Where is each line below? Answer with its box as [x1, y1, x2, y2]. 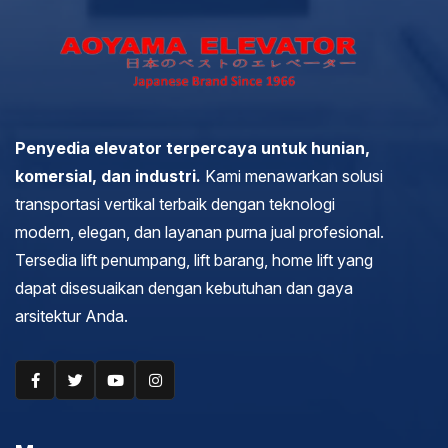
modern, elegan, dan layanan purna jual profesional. [15, 222, 384, 243]
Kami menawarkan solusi [205, 166, 383, 187]
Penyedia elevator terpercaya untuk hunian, [15, 138, 370, 159]
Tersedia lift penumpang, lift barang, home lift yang [15, 250, 373, 271]
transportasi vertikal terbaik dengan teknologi [15, 194, 335, 215]
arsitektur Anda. [15, 306, 128, 327]
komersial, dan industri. [15, 166, 205, 187]
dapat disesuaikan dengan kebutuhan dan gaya [15, 278, 353, 299]
